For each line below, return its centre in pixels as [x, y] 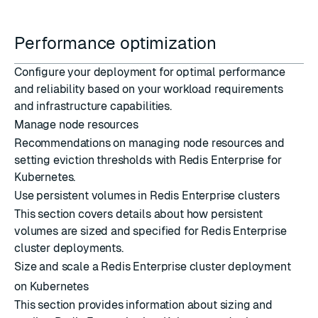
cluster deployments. [69, 248]
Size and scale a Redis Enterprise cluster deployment [153, 267]
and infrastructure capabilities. [93, 106]
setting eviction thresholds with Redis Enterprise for [148, 160]
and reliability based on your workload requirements [149, 89]
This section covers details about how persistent [139, 214]
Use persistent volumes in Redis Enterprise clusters [147, 196]
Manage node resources [76, 125]
